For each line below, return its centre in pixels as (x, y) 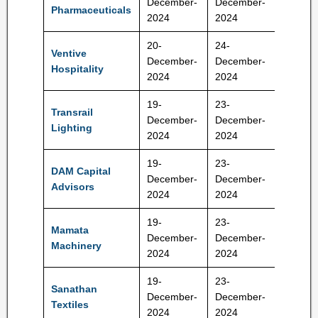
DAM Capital (81, 171)
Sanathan (74, 289)
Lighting (72, 128)
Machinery (76, 246)
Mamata (70, 230)
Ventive (69, 53)
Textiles (70, 305)
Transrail (72, 112)
